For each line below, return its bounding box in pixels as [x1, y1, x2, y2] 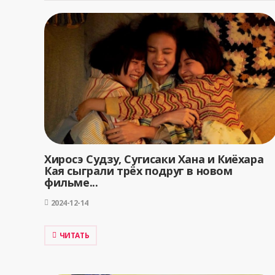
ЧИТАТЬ [59, 230, 90, 241]
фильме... [44, 175, 98, 190]
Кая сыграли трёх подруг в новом [44, 163, 233, 179]
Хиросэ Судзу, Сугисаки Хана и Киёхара [44, 152, 264, 167]
